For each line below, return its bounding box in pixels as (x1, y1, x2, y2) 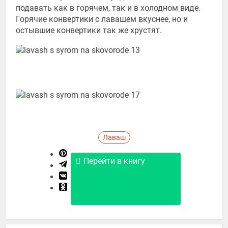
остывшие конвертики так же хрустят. (16, 25, 162, 36)
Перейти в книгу (83, 156, 145, 166)
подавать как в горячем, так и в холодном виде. (16, 3, 201, 13)
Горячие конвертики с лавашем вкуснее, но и (16, 14, 188, 24)
